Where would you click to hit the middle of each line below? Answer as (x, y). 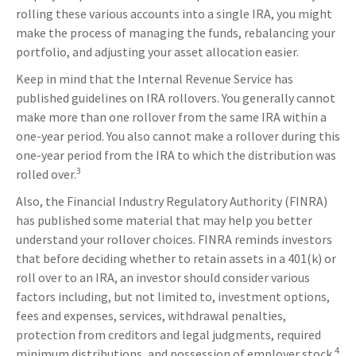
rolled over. (46, 174)
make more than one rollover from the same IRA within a (171, 117)
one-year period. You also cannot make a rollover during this (178, 136)
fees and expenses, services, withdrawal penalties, (151, 316)
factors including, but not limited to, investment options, (173, 297)
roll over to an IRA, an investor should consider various (163, 278)
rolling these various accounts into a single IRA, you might (174, 14)
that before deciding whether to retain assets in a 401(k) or (176, 259)
